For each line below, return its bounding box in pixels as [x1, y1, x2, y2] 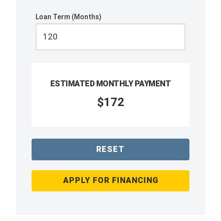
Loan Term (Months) [36, 13, 102, 21]
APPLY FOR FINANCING [63, 176, 158, 185]
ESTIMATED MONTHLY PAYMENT [50, 79, 171, 89]
